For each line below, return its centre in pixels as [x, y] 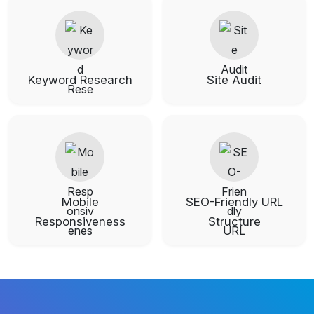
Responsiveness [80, 221]
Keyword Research [80, 80]
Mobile [80, 202]
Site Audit [234, 80]
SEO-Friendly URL [234, 202]
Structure [234, 221]
